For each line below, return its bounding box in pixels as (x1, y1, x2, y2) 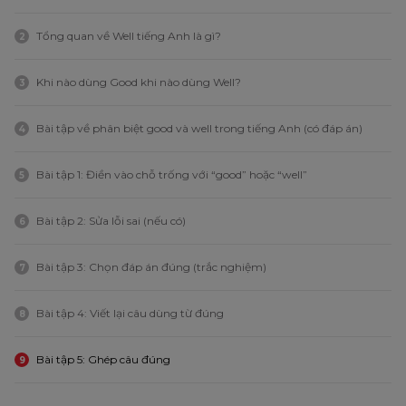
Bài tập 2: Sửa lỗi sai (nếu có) (36, 214, 186, 228)
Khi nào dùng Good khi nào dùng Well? (36, 75, 241, 90)
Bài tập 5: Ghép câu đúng (36, 353, 170, 367)
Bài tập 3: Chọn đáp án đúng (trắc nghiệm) (36, 260, 266, 275)
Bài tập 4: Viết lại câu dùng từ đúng (36, 306, 224, 321)
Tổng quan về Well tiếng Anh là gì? (36, 29, 221, 43)
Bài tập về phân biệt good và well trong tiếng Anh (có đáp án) (36, 121, 362, 136)
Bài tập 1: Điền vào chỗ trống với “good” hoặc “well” (36, 168, 307, 182)
